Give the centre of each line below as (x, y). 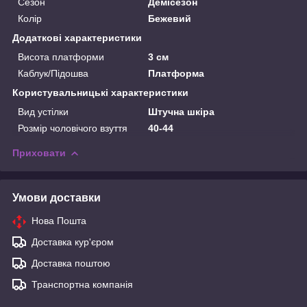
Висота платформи (61, 57)
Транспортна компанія (82, 284)
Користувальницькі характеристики (100, 92)
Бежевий (170, 18)
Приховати (39, 152)
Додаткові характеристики (77, 37)
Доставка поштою (71, 263)
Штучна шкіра (182, 111)
